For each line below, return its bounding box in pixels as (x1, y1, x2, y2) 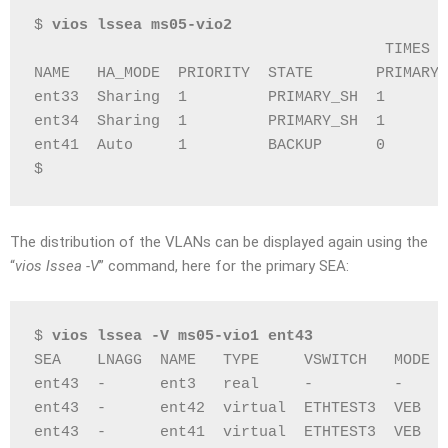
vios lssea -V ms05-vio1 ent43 (52, 327, 313, 345)
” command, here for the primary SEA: (99, 257, 349, 275)
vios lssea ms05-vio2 (52, 17, 232, 34)
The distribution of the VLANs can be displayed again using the (10, 233, 428, 251)
